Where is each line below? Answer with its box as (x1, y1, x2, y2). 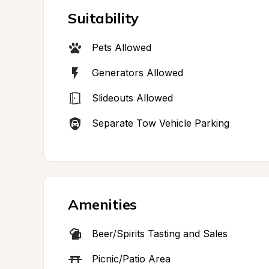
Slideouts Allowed (92, 92, 173, 104)
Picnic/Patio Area (92, 253, 171, 265)
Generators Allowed (92, 67, 183, 79)
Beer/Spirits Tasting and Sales (92, 228, 228, 240)
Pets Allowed (92, 41, 151, 53)
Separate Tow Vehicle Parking (92, 117, 229, 129)
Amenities (68, 195, 137, 213)
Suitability (68, 9, 139, 27)
